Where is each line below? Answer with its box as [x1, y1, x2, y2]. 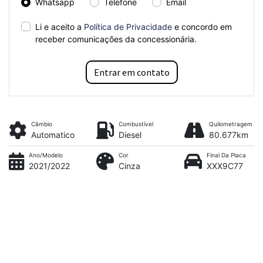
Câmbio [31, 120, 52, 128]
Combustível [119, 120, 154, 128]
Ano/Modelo [29, 151, 63, 159]
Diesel [119, 130, 142, 140]
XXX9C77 [206, 161, 243, 171]
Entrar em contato [93, 66, 170, 79]
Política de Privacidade [84, 22, 172, 32]
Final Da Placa [206, 151, 246, 159]
